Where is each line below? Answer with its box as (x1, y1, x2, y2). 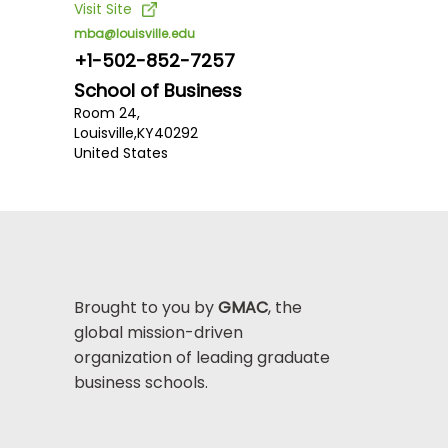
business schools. (73, 371, 208, 395)
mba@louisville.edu (73, 24, 195, 42)
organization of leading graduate (73, 346, 330, 370)
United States (73, 142, 168, 163)
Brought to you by (73, 296, 218, 320)
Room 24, (73, 102, 140, 123)
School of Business (73, 77, 242, 103)
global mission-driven (73, 321, 243, 345)
